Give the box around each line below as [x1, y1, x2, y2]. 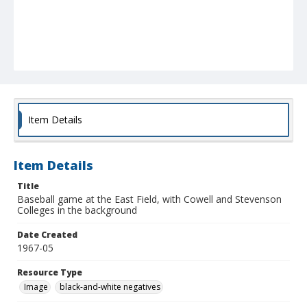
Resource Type [17, 267, 82, 279]
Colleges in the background [17, 204, 137, 217]
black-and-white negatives [60, 281, 160, 293]
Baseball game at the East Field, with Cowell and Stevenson [17, 193, 282, 206]
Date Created [17, 229, 77, 241]
